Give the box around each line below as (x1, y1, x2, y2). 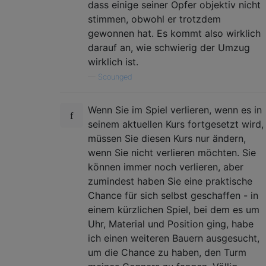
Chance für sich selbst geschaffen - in (88, 189, 258, 201)
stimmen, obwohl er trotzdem (88, 12, 221, 25)
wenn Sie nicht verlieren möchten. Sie (88, 146, 256, 159)
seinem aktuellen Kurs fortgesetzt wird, (88, 118, 264, 130)
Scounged (98, 72, 132, 81)
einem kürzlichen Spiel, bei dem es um (88, 203, 259, 216)
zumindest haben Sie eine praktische (88, 175, 252, 187)
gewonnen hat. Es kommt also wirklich (88, 27, 261, 39)
